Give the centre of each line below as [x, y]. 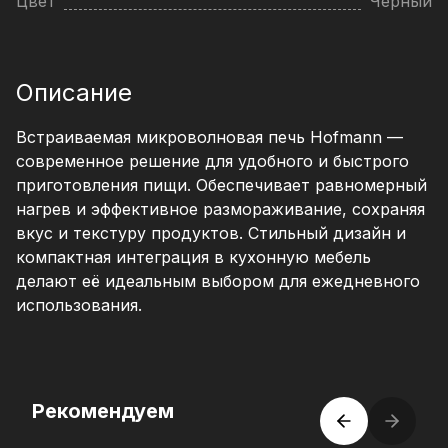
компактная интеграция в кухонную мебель [193, 257]
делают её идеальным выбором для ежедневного [218, 281]
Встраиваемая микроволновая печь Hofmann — [209, 137]
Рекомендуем [103, 411]
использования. [79, 305]
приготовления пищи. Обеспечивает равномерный [221, 185]
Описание [74, 93]
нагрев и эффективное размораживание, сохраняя [220, 209]
